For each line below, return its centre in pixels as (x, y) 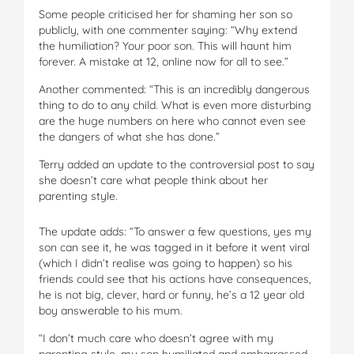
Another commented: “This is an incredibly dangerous (174, 89)
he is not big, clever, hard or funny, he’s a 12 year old (171, 294)
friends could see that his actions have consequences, (175, 279)
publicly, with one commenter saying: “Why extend (168, 30)
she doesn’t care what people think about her (153, 180)
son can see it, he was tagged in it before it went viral (174, 247)
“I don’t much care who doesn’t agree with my (156, 338)
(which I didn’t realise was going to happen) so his (166, 263)
